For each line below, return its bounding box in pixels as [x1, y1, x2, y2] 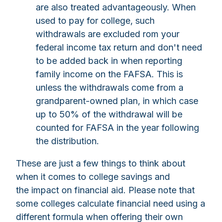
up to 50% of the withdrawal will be [36, 109, 182, 120]
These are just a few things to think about [16, 158, 185, 169]
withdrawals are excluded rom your [36, 29, 179, 40]
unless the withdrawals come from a [36, 82, 183, 93]
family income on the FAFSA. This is [36, 69, 183, 80]
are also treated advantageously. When [36, 2, 196, 13]
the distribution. [36, 136, 99, 147]
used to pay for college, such [36, 15, 155, 26]
